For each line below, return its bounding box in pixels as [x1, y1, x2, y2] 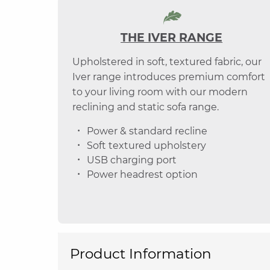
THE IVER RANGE [121, 31, 223, 45]
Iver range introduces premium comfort [72, 71, 265, 83]
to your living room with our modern [72, 86, 248, 98]
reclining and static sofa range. [72, 101, 219, 113]
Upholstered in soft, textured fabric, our [72, 56, 262, 67]
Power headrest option [87, 169, 198, 180]
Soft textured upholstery [87, 140, 206, 151]
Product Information [70, 245, 212, 263]
